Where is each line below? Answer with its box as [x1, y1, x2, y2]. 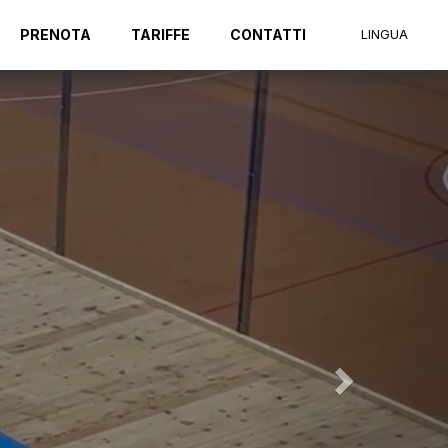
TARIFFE [131, 26, 190, 43]
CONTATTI [230, 26, 306, 43]
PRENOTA [20, 26, 91, 43]
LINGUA [361, 27, 408, 42]
